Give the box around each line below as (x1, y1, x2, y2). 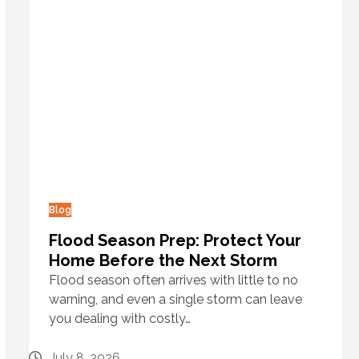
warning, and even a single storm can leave (48, 292, 302, 308)
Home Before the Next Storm (48, 251, 277, 271)
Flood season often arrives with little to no (48, 272, 298, 288)
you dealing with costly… (48, 311, 191, 327)
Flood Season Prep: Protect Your (48, 231, 301, 251)
